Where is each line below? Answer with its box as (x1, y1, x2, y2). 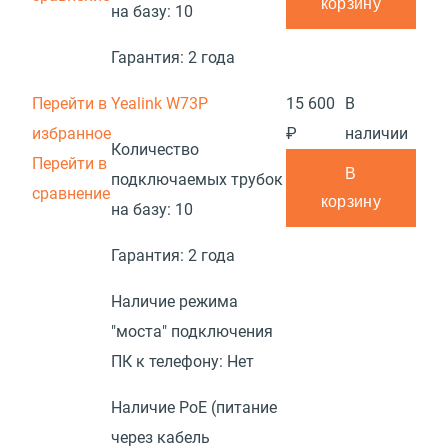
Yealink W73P (111, 94, 208, 113)
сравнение (32, 184, 110, 203)
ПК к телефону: (111, 352, 227, 371)
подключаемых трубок (111, 170, 283, 189)
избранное (32, 124, 111, 143)
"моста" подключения (111, 322, 273, 341)
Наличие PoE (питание (111, 398, 277, 417)
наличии (344, 124, 408, 143)
